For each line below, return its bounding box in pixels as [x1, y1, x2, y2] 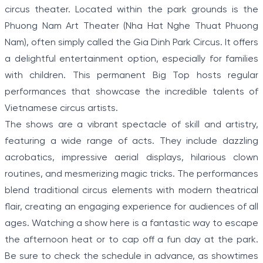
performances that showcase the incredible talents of [5, 87, 258, 97]
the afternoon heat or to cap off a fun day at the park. [5, 235, 258, 245]
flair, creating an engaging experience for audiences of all [5, 202, 258, 213]
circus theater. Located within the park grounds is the [5, 5, 258, 15]
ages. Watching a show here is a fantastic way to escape [5, 218, 258, 229]
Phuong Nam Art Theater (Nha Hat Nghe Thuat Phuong [5, 21, 258, 32]
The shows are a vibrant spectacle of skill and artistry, [5, 120, 258, 130]
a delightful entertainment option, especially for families [5, 54, 258, 65]
